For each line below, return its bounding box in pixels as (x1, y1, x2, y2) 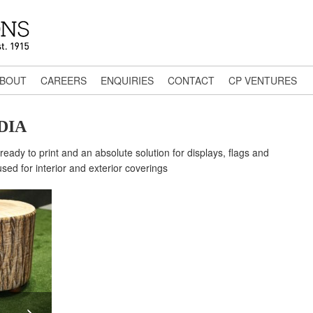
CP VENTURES (228, 73, 297, 87)
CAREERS (41, 73, 87, 87)
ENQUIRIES (101, 73, 154, 87)
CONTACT (168, 73, 214, 87)
